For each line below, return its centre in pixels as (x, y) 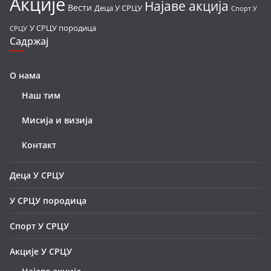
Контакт (39, 145)
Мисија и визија (57, 120)
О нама (25, 76)
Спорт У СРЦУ (39, 226)
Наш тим (41, 96)
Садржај (29, 41)
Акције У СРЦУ (41, 252)
